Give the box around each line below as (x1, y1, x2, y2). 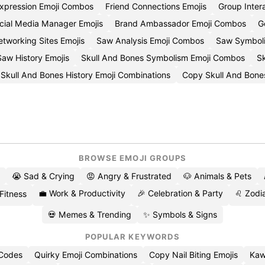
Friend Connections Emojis (105, 1, 206, 11)
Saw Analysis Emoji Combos (96, 35, 204, 46)
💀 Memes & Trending (48, 209, 131, 219)
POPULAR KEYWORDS (85, 232, 180, 241)
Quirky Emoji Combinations (34, 250, 137, 260)
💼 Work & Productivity (38, 188, 125, 198)
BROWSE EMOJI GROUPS (79, 153, 186, 163)
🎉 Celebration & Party (137, 188, 223, 198)
